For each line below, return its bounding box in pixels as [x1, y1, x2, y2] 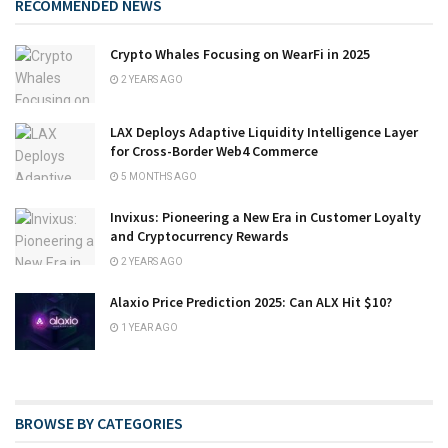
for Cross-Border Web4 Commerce [110, 141, 318, 160]
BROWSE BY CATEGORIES [15, 412, 183, 433]
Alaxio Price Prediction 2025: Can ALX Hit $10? [110, 292, 392, 311]
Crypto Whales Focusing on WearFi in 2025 [110, 45, 370, 64]
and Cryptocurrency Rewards [110, 226, 289, 245]
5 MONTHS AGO [119, 170, 197, 182]
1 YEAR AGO [119, 321, 178, 333]
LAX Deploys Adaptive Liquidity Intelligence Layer [110, 122, 418, 141]
